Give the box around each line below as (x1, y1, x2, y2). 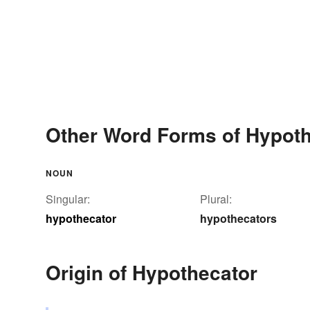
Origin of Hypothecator (46, 258, 257, 287)
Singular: (46, 191, 90, 208)
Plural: (200, 191, 232, 208)
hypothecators (200, 210, 277, 227)
